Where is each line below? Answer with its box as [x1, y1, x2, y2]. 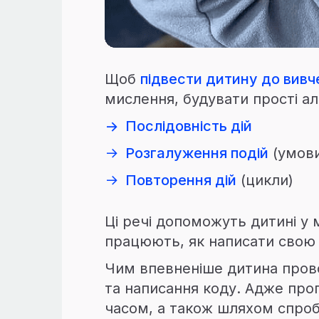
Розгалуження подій [125, 145, 268, 162]
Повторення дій [125, 172, 236, 189]
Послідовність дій [125, 117, 252, 135]
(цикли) [241, 172, 293, 189]
